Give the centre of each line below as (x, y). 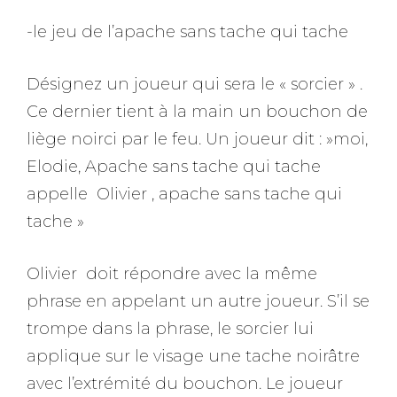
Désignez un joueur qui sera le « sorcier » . (195, 84)
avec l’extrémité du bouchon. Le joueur (185, 384)
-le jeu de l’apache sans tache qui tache (187, 32)
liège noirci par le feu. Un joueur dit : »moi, (197, 139)
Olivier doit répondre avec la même (172, 274)
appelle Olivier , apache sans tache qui (184, 194)
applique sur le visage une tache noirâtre (193, 356)
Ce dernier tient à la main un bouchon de (197, 112)
